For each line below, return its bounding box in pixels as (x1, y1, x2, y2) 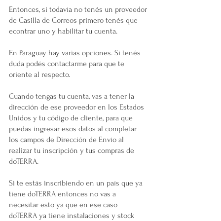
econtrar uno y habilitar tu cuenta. (9, 27, 119, 36)
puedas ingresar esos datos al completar (9, 124, 139, 134)
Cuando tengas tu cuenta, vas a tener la (9, 92, 136, 101)
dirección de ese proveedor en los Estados (9, 103, 146, 112)
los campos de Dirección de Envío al (9, 135, 126, 145)
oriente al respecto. (9, 70, 76, 79)
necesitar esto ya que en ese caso (9, 200, 119, 210)
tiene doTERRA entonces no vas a (9, 189, 118, 199)
